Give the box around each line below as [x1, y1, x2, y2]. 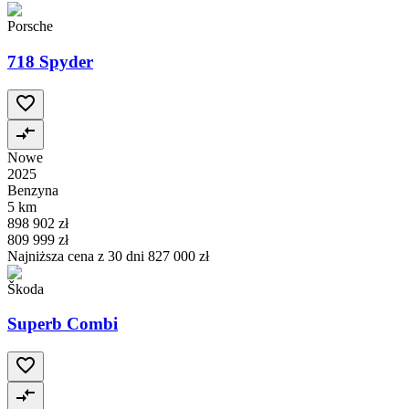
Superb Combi [7, 314, 118, 334]
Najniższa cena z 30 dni [7, 247, 148, 264]
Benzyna [7, 182, 58, 198]
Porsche [7, 18, 53, 35]
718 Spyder [7, 51, 93, 71]
